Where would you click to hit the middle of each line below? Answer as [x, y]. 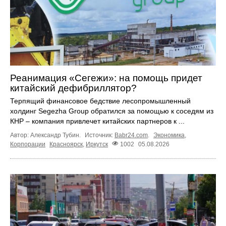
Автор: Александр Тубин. [46, 135]
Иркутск [97, 144]
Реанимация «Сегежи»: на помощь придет [106, 78]
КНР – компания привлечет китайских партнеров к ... [97, 121]
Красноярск [66, 144]
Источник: [100, 135]
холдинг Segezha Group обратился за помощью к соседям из [112, 111]
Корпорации [28, 144]
